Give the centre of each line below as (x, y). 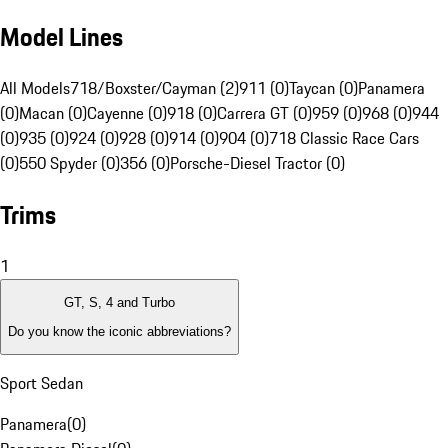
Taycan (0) (323, 88)
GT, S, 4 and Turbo (119, 303)
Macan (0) (53, 113)
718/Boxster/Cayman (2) (154, 88)
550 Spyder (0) (69, 163)
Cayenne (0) (127, 113)
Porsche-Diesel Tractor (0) (257, 163)
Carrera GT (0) (264, 113)
